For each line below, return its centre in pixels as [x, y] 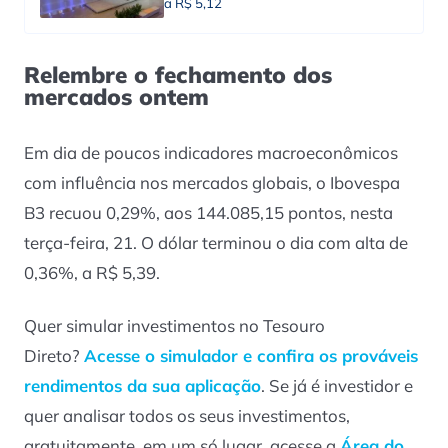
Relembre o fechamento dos [178, 75]
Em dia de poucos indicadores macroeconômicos [211, 153]
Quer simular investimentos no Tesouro [174, 325]
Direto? [54, 355]
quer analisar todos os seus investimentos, [187, 415]
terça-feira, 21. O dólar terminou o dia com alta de [216, 243]
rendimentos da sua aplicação [142, 385]
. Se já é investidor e [337, 385]
